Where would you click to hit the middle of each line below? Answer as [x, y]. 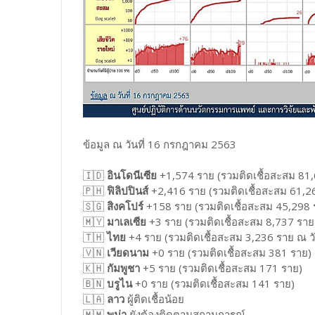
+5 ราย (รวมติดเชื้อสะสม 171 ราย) [221, 268]
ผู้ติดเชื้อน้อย [154, 298]
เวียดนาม [128, 252]
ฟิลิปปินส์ [128, 190]
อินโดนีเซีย [132, 175]
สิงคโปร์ [125, 206]
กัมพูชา [123, 268]
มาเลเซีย [127, 221]
